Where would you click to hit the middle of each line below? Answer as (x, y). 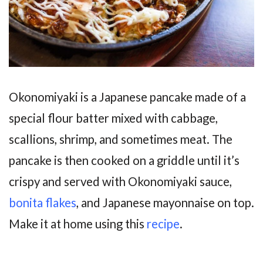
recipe (163, 224)
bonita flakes (43, 203)
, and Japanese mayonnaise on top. (165, 203)
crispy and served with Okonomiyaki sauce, (120, 182)
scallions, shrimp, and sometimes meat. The (121, 139)
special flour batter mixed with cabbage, (113, 118)
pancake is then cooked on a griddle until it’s (124, 161)
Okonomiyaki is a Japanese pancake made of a (127, 97)
